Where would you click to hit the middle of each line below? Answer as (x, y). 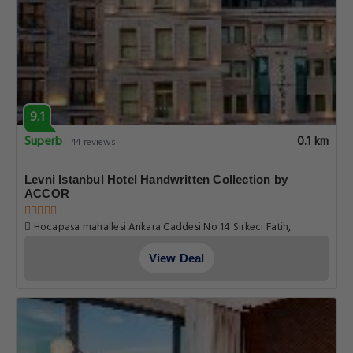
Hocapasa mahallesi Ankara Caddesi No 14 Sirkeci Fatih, (161, 227)
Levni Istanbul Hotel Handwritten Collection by (156, 179)
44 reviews (94, 143)
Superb (44, 142)
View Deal (176, 258)
